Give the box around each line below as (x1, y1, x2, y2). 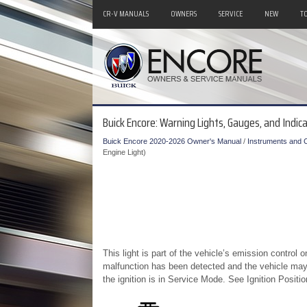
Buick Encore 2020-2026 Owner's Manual (102, 137, 241, 145)
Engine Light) (102, 148, 146, 156)
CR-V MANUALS (102, 7, 149, 20)
